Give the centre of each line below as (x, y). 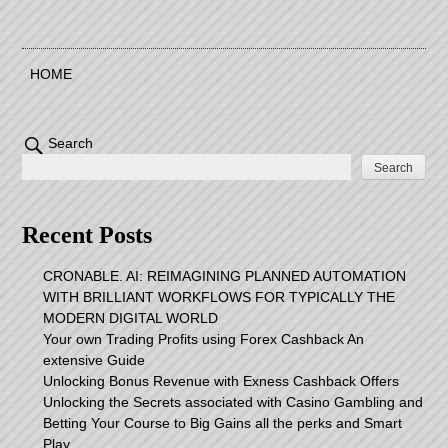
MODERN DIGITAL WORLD (131, 318)
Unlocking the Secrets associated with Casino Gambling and (233, 402)
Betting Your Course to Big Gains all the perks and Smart (223, 423)
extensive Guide (94, 360)
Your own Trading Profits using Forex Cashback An (204, 339)
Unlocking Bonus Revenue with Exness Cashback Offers (221, 381)
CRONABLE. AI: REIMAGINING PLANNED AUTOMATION (225, 276)
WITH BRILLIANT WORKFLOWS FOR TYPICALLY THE (219, 297)
